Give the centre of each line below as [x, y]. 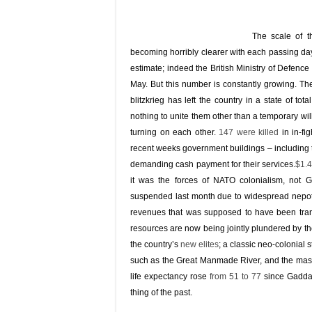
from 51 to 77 [236, 276]
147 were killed [249, 132]
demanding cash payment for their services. [213, 164]
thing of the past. [161, 292]
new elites [200, 244]
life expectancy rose [170, 276]
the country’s [155, 244]
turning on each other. [174, 132]
